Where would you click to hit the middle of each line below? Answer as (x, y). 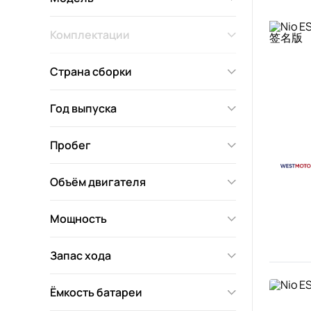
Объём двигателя (98, 182)
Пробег (70, 145)
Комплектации (90, 35)
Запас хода (81, 255)
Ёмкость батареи (96, 292)
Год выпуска (83, 108)
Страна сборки (91, 72)
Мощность (78, 219)
